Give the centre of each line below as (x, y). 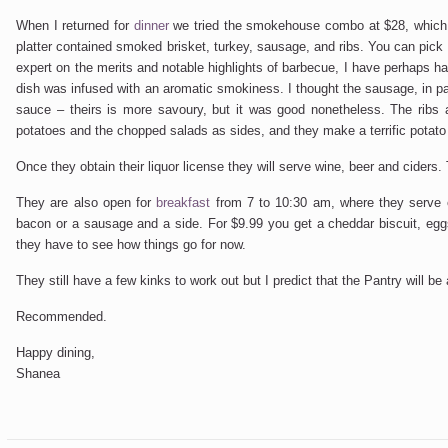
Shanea (38, 373)
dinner (151, 25)
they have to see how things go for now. (131, 244)
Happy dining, (56, 352)
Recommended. (62, 316)
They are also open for (86, 202)
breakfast (183, 202)
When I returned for (75, 25)
